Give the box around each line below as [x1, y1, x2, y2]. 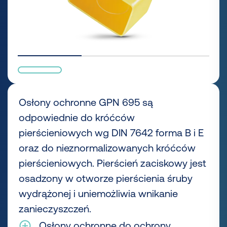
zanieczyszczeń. [19, 203, 91, 214]
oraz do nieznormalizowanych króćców [19, 142, 196, 154]
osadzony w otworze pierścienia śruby [19, 172, 193, 184]
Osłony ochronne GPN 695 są [19, 96, 153, 108]
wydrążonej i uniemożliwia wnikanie [19, 187, 178, 199]
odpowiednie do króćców [19, 111, 135, 123]
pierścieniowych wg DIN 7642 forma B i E [19, 127, 204, 138]
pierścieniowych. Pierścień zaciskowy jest [19, 157, 206, 169]
